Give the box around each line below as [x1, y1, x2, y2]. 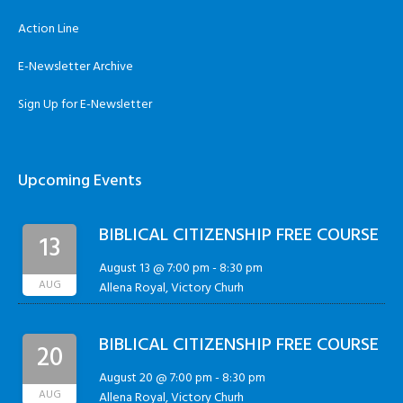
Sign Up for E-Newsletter [18, 94, 153, 115]
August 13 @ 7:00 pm [99, 257, 210, 279]
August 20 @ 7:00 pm [99, 367, 213, 389]
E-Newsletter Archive [18, 56, 134, 77]
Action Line [18, 18, 80, 40]
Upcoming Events [18, 167, 142, 194]
